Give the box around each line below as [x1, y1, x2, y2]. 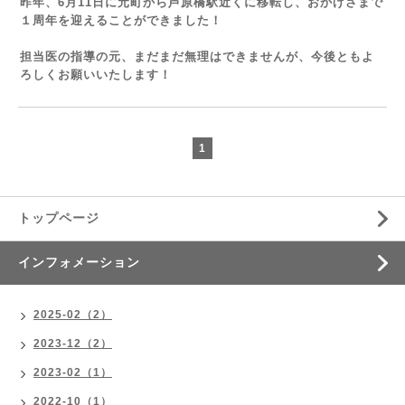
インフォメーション [18, 255, 140, 269]
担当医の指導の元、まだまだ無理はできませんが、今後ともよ [20, 50, 374, 63]
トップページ [18, 211, 99, 225]
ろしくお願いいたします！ [20, 68, 172, 81]
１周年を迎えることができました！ [20, 14, 222, 27]
